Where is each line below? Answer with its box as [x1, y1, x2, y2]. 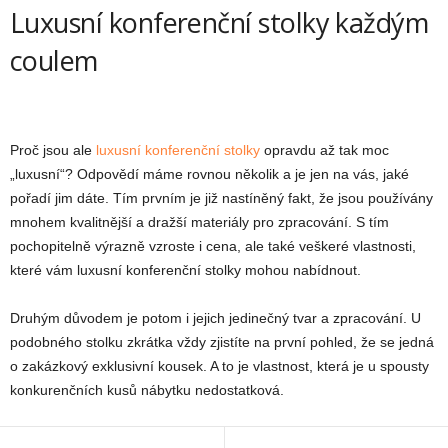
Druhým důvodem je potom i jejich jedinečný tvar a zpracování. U [10, 310, 421, 327]
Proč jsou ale [10, 142, 96, 159]
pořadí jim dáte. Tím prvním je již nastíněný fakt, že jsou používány [10, 190, 433, 207]
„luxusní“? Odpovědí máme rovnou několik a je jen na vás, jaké [10, 166, 409, 183]
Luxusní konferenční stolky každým [10, 4, 429, 42]
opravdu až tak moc [260, 142, 389, 159]
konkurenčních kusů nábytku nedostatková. [10, 382, 284, 399]
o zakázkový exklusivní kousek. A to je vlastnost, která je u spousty [10, 358, 429, 375]
